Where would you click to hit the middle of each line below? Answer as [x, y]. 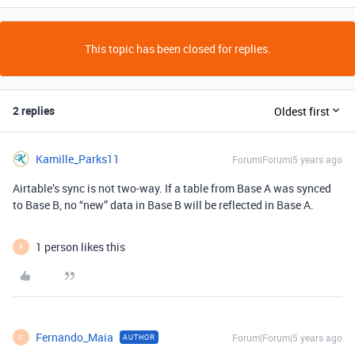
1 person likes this [80, 247]
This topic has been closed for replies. [177, 49]
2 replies [34, 111]
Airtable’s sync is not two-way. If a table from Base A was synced [172, 188]
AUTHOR [139, 337]
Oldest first [302, 111]
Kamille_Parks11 [78, 159]
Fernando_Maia [74, 337]
